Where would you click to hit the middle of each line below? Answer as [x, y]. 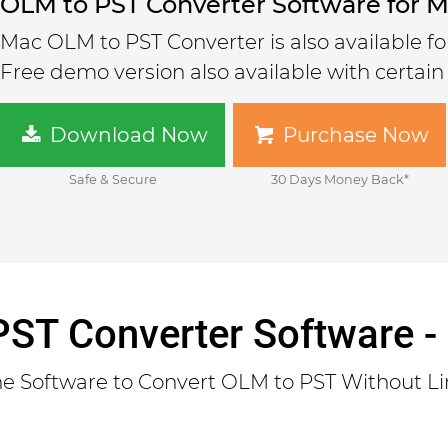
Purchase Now [353, 135]
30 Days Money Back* [339, 179]
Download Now [126, 135]
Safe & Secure [112, 179]
